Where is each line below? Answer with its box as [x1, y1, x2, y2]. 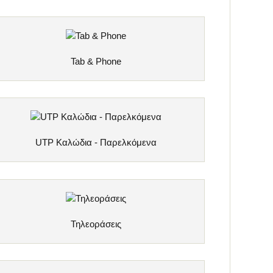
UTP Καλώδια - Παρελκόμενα [35, 137, 157, 148]
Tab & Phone [71, 56, 122, 67]
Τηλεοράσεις [71, 218, 122, 229]
